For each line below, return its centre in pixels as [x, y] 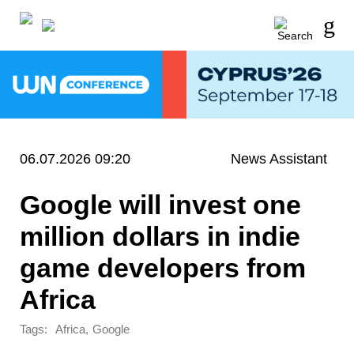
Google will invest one [160, 204]
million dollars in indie [160, 236]
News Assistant [279, 158]
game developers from [163, 267]
